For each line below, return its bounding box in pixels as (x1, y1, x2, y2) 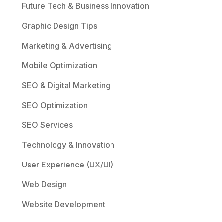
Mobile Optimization (21, 60, 97, 70)
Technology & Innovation (21, 140, 114, 150)
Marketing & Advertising (21, 41, 112, 51)
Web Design (21, 179, 67, 189)
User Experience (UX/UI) (21, 160, 113, 169)
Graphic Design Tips (21, 21, 97, 31)
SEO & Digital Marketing (21, 80, 111, 90)
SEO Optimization (21, 100, 88, 110)
